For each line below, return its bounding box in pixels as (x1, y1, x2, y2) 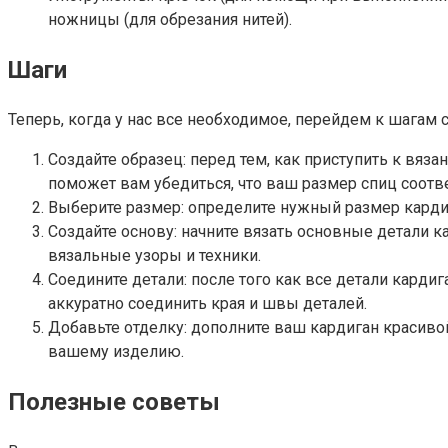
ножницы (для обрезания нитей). (48, 10, 292, 30)
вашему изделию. (48, 341, 184, 361)
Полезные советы (8, 387, 220, 416)
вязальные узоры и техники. (48, 245, 261, 265)
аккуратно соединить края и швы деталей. (48, 293, 367, 313)
